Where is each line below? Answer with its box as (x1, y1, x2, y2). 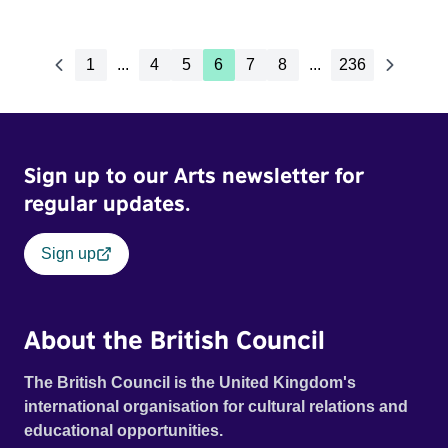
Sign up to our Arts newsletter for (24, 162, 364, 188)
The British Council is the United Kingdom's (24, 374, 356, 391)
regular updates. (24, 190, 190, 216)
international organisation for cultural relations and (24, 398, 408, 415)
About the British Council (24, 324, 325, 354)
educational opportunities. (24, 422, 226, 439)
